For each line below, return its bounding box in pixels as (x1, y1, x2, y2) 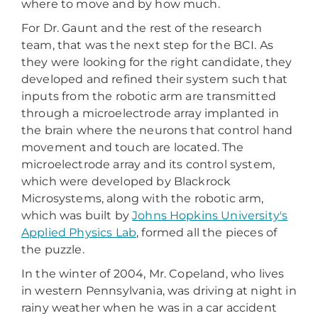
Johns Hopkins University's (132, 209, 288, 222)
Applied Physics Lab (21, 226, 137, 239)
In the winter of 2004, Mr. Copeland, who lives (21, 267, 285, 280)
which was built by (21, 209, 133, 222)
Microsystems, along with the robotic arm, (21, 192, 264, 205)
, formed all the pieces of (136, 226, 278, 239)
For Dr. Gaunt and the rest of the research (21, 21, 262, 35)
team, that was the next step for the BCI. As (21, 38, 274, 52)
